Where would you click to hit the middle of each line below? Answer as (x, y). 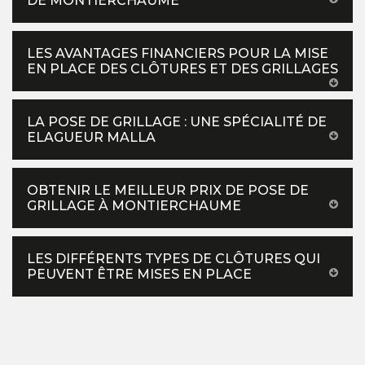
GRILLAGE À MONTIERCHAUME (134, 206)
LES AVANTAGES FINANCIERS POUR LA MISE (178, 54)
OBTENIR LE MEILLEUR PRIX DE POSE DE (168, 191)
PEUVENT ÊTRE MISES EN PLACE (139, 275)
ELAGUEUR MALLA (91, 138)
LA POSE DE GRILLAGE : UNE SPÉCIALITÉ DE (177, 122)
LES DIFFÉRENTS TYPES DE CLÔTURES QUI (174, 259)
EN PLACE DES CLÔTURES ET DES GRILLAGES (182, 69)
